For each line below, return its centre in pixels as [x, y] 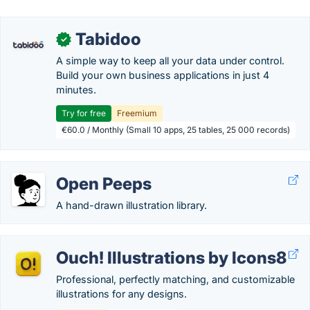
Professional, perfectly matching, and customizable [175, 279]
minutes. [76, 90]
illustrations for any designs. [121, 294]
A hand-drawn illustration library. [131, 205]
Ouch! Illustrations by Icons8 [171, 258]
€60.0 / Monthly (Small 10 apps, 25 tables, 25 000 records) [176, 130]
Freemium [137, 113]
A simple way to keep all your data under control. [170, 61]
